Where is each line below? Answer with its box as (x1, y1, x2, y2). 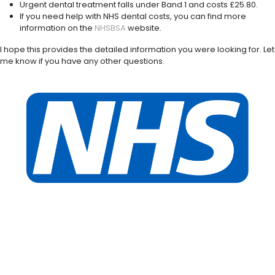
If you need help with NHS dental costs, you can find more (20, 10, 246, 22)
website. (128, 21, 161, 34)
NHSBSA (95, 21, 128, 34)
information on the (20, 21, 95, 34)
